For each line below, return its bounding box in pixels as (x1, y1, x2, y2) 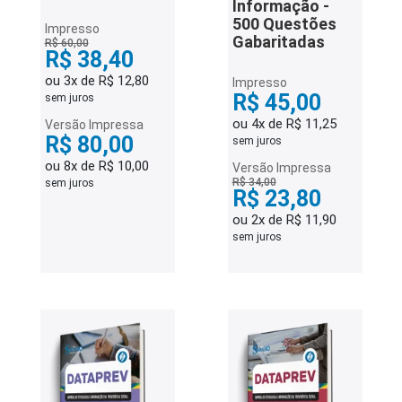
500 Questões (232, 14, 336, 33)
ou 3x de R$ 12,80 (44, 73, 149, 89)
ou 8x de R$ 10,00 (44, 158, 149, 174)
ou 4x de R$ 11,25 (232, 116, 336, 132)
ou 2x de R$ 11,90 (232, 212, 336, 228)
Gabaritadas (232, 32, 325, 51)
